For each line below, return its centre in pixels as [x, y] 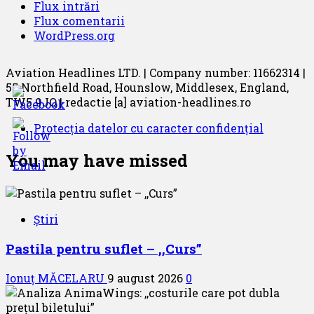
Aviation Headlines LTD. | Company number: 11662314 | [156, 73]
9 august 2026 [146, 278]
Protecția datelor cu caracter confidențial [149, 128]
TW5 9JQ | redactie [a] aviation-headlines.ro [128, 102]
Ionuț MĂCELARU [56, 278]
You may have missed [97, 161]
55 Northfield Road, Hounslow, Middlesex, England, [147, 88]
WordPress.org [74, 36]
